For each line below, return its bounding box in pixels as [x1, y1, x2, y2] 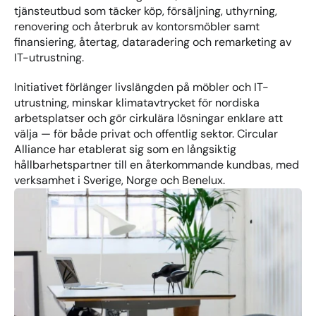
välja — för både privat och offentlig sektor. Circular [14, 126, 278, 141]
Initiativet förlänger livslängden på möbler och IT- [14, 80, 269, 95]
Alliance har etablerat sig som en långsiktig [14, 142, 236, 157]
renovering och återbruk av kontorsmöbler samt [14, 19, 260, 34]
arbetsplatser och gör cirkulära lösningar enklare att [14, 111, 283, 126]
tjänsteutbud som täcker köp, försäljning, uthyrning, [14, 4, 277, 18]
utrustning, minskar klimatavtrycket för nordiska [14, 95, 260, 110]
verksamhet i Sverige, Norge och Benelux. [14, 173, 225, 188]
